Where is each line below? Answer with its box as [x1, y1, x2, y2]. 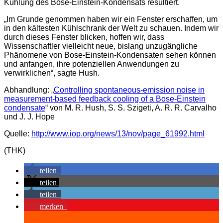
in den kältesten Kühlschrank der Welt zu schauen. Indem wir [4, 24, 219, 33]
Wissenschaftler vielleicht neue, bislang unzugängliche [4, 42, 198, 51]
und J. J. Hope [4, 112, 55, 121]
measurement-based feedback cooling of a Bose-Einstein [4, 95, 206, 104]
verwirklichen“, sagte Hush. [4, 69, 100, 78]
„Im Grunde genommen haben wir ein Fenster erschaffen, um [4, 15, 218, 24]
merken [40, 202, 63, 211]
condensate [4, 104, 45, 112]
